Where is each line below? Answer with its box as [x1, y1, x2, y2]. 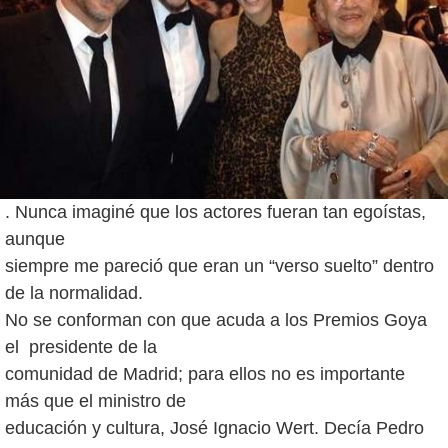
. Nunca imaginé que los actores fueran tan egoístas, [5, 201, 426, 222]
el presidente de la [5, 336, 157, 357]
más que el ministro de [5, 390, 186, 411]
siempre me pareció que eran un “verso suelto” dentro [5, 255, 434, 276]
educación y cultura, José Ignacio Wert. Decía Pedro [5, 417, 424, 438]
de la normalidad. [5, 282, 143, 303]
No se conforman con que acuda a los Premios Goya [5, 309, 427, 330]
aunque [5, 228, 65, 249]
